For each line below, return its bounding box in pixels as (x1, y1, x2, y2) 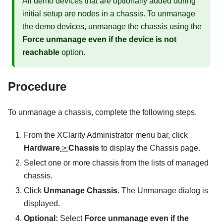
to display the (99, 144, 150, 153)
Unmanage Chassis (44, 186, 117, 195)
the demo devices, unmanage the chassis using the (22, 22, 202, 31)
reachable (22, 48, 59, 57)
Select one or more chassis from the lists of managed (24, 159, 209, 167)
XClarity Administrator (57, 131, 133, 140)
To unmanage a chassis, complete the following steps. (8, 108, 197, 117)
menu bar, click (133, 131, 188, 140)
